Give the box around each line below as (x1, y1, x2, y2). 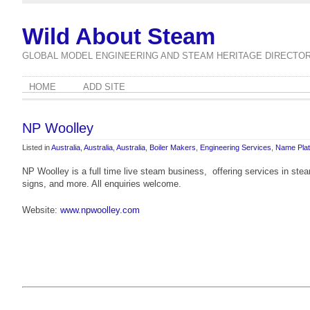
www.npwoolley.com (60, 205, 140, 215)
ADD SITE (83, 82, 125, 92)
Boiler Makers (149, 143, 196, 152)
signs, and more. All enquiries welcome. (22, 179, 181, 189)
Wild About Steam (22, 24, 215, 49)
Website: (22, 205, 60, 215)
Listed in (22, 143, 51, 152)
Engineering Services (200, 143, 271, 152)
